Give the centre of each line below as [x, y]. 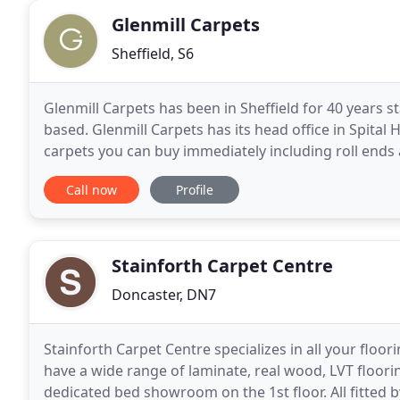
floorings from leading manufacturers [173, 172]
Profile [195, 190]
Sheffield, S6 [153, 54]
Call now [92, 190]
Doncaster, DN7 [164, 295]
